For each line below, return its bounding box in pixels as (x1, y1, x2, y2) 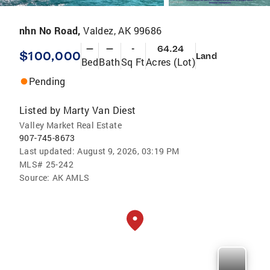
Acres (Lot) (145, 55, 196, 69)
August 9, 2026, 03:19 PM (77, 145, 180, 157)
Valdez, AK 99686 (83, 24, 162, 37)
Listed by (19, 104, 61, 117)
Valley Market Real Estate (19, 119, 122, 131)
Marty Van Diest (63, 104, 136, 117)
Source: (19, 172, 50, 184)
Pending (29, 75, 66, 88)
